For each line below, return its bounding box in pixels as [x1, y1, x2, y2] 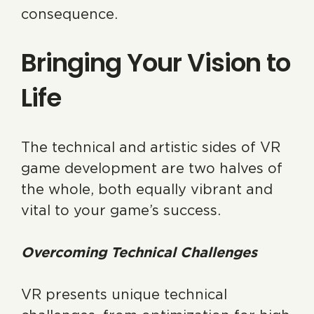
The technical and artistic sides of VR [21, 139, 280, 156]
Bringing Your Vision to [21, 45, 290, 81]
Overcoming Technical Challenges [21, 244, 257, 261]
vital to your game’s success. [21, 202, 221, 219]
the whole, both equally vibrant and [21, 181, 273, 198]
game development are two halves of [21, 160, 282, 177]
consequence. [21, 6, 118, 22]
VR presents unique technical [21, 286, 227, 303]
